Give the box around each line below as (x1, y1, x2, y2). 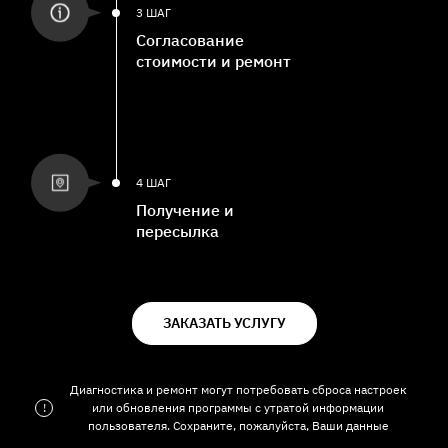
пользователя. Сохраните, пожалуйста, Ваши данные (87, 418, 389, 434)
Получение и (136, 200, 234, 221)
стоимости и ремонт (136, 51, 291, 72)
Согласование (136, 30, 244, 51)
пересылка (136, 221, 219, 242)
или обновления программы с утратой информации (92, 400, 384, 416)
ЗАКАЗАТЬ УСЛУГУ (162, 314, 286, 333)
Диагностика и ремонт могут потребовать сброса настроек (69, 382, 407, 398)
